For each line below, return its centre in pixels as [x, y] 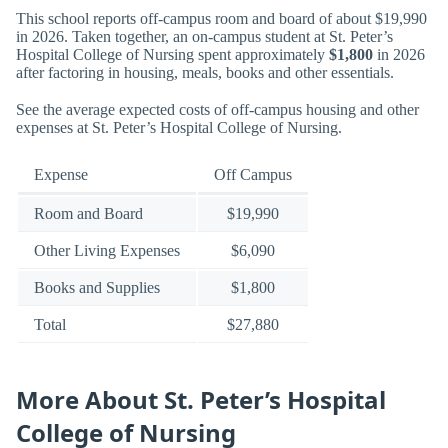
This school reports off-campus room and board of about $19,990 [221, 18]
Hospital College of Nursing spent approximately [172, 54]
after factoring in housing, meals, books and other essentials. [205, 72]
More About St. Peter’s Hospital [201, 400]
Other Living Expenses [107, 251]
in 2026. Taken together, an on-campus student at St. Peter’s [204, 36]
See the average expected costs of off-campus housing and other [217, 109]
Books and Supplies [97, 288]
